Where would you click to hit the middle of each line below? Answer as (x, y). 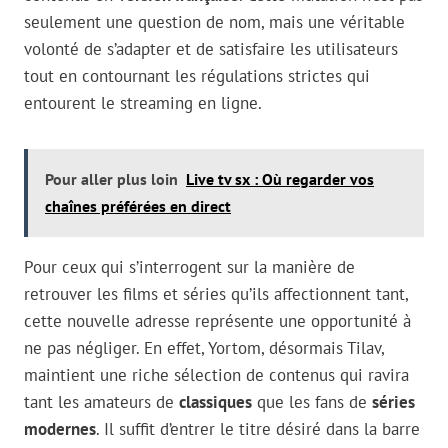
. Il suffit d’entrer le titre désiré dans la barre (258, 429)
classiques (215, 402)
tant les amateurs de (101, 402)
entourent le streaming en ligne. (143, 103)
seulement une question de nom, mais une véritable (214, 22)
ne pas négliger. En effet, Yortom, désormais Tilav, (204, 348)
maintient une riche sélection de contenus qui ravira (216, 375)
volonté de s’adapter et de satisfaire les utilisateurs (211, 49)
